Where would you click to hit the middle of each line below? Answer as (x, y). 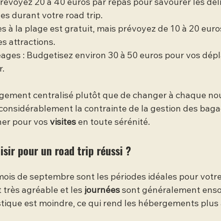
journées (102, 191)
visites (63, 123)
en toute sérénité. (113, 123)
